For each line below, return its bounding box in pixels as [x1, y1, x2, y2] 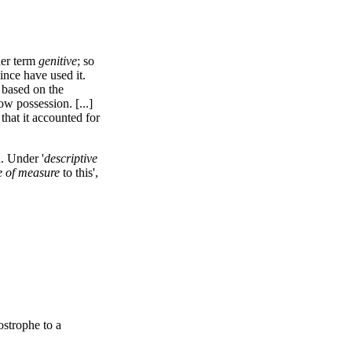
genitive [38, 54, 78, 68]
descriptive [43, 152, 97, 165]
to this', [59, 166, 98, 179]
